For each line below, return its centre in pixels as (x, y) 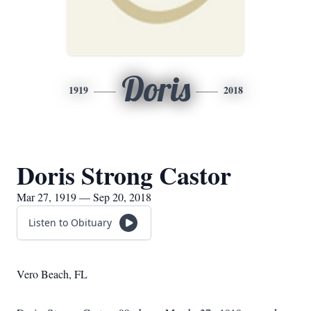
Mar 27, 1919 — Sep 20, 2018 (84, 197)
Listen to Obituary (70, 222)
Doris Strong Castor (124, 175)
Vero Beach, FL (52, 274)
